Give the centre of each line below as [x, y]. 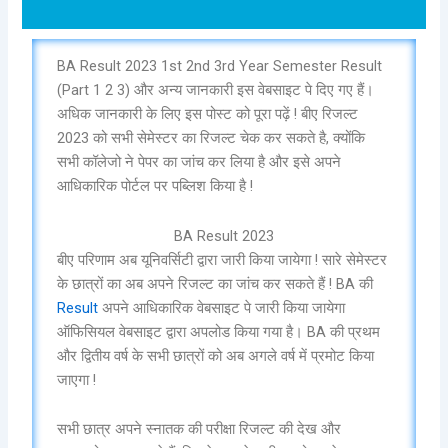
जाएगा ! [77, 379]
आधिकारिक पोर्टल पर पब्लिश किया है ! [155, 186]
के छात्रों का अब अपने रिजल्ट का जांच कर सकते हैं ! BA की [215, 283]
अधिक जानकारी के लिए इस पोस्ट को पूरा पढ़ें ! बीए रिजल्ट [208, 114]
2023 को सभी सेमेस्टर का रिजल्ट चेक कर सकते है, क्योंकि [211, 138]
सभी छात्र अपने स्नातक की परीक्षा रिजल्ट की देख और [199, 429]
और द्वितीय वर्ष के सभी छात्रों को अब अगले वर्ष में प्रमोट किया [216, 355]
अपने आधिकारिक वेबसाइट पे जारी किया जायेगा [224, 307]
